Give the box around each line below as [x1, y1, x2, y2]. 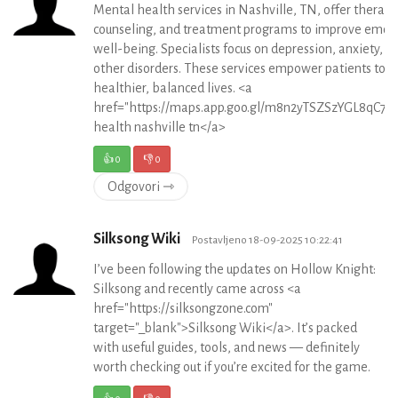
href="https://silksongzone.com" [93, 301, 273, 316]
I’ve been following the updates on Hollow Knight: [93, 262, 376, 277]
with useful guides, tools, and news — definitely [93, 340, 360, 355]
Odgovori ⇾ [107, 179, 174, 195]
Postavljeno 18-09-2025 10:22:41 [192, 234, 343, 247]
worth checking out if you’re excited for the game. [93, 360, 370, 375]
